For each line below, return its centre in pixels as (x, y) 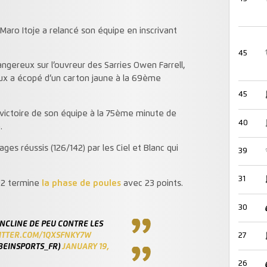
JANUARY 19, (85, 247)
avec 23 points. (153, 183)
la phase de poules (81, 183)
